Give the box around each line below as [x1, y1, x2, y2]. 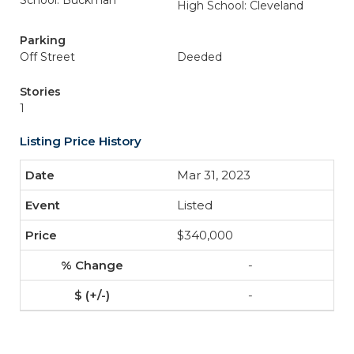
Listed [177, 198, 213, 213]
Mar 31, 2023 [177, 168, 250, 183]
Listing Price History [20, 134, 141, 149]
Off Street [20, 50, 75, 64]
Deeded [177, 50, 222, 64]
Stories [20, 85, 61, 99]
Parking [20, 33, 66, 47]
